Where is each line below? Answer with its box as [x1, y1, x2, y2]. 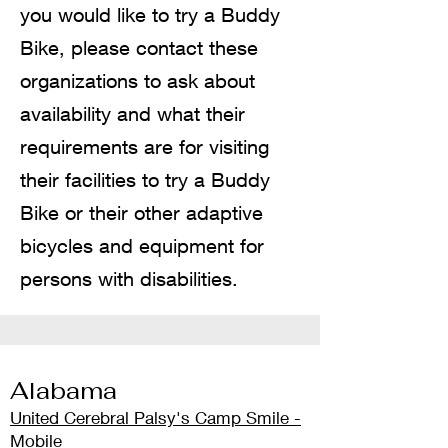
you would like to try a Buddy [20, 3, 280, 27]
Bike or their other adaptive [20, 201, 263, 225]
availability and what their [20, 102, 245, 126]
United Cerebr [10, 407, 116, 429]
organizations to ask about [20, 69, 255, 93]
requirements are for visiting [20, 135, 269, 159]
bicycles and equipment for [20, 234, 264, 258]
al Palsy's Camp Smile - [116, 407, 301, 429]
